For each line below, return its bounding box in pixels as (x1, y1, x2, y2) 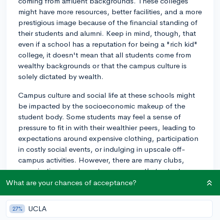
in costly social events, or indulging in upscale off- (18, 144, 185, 154)
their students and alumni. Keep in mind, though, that (18, 28, 196, 38)
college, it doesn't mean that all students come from (18, 50, 191, 59)
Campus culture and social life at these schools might (18, 90, 195, 100)
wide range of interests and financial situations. (18, 176, 174, 186)
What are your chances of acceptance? (6, 178, 137, 187)
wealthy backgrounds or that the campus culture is (18, 60, 187, 70)
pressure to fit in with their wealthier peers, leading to (18, 122, 195, 132)
